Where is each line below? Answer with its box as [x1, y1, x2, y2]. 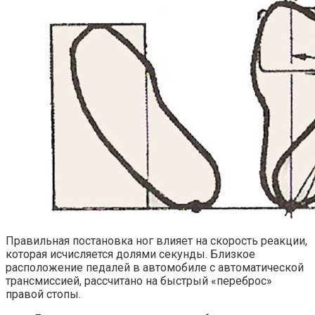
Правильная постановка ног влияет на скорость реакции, [6, 234, 307, 248]
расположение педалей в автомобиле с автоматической [6, 261, 304, 275]
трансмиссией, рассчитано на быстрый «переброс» [6, 274, 272, 288]
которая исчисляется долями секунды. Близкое [6, 247, 255, 262]
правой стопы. [6, 288, 81, 302]
